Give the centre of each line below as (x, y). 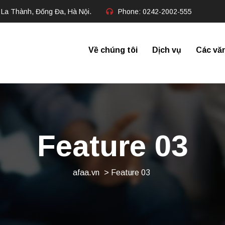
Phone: (130, 11)
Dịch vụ (167, 50)
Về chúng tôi (113, 50)
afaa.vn (86, 172)
